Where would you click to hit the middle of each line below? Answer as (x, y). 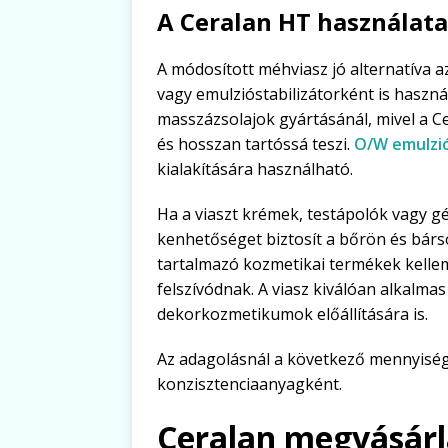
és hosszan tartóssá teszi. (255, 144)
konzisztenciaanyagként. (249, 384)
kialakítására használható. (255, 169)
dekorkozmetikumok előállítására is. (292, 314)
